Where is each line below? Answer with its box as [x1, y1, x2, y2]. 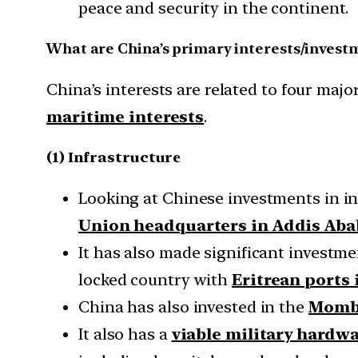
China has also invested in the [78, 297, 308, 317]
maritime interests [46, 107, 205, 127]
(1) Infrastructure [46, 149, 181, 166]
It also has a [78, 324, 172, 344]
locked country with [78, 270, 232, 290]
